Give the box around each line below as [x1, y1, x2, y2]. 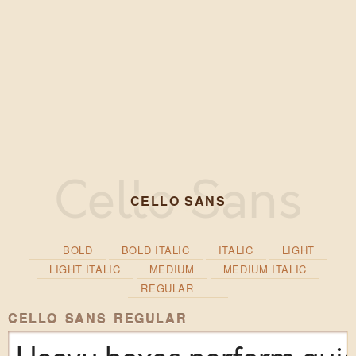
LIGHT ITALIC [48, 261, 121, 277]
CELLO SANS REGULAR [8, 309, 188, 328]
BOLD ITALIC [121, 242, 190, 258]
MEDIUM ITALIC [222, 261, 308, 277]
